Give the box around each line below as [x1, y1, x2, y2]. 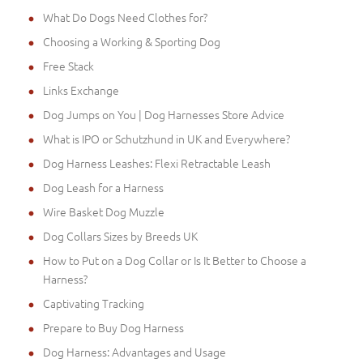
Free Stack [43, 57, 94, 74]
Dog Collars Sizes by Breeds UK [43, 227, 198, 244]
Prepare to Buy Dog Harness [43, 318, 184, 335]
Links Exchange [43, 81, 119, 98]
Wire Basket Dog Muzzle [43, 203, 164, 220]
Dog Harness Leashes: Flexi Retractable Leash [43, 154, 271, 171]
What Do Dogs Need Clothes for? [43, 8, 207, 25]
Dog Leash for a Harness [43, 178, 164, 195]
